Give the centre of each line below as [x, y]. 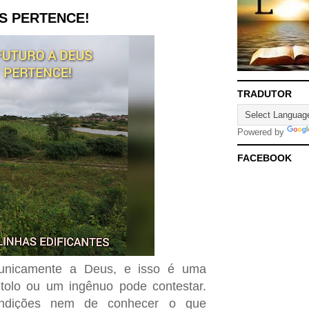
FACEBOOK [265, 158]
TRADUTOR [265, 94]
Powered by [262, 132]
